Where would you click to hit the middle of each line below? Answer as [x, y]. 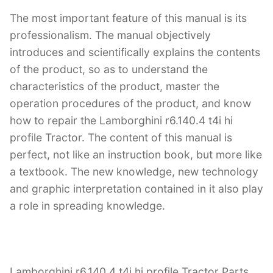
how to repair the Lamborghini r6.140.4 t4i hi [121, 120]
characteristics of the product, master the [115, 86]
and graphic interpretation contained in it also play [136, 188]
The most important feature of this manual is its [128, 18]
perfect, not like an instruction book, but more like [136, 154]
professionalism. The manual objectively [110, 35]
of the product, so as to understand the [109, 69]
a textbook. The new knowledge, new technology [134, 171]
